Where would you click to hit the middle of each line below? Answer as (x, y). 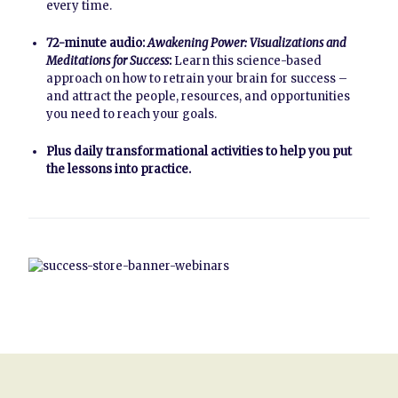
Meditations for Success (107, 61)
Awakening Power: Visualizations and (247, 43)
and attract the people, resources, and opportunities (198, 96)
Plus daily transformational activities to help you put (199, 151)
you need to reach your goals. (131, 114)
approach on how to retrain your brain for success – (197, 79)
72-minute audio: (97, 43)
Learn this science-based (247, 61)
